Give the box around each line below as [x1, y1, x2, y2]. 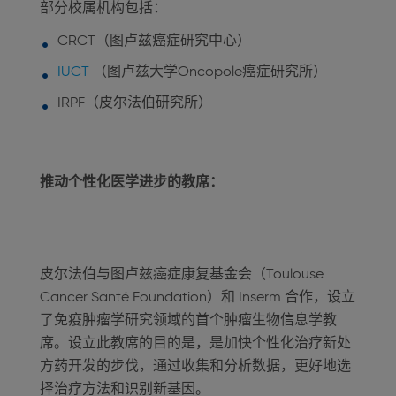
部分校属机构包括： [40, 2, 167, 16]
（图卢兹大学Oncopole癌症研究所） [93, 65, 327, 80]
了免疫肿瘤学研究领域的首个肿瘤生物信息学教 [40, 314, 337, 328]
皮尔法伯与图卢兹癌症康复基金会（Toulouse [40, 268, 324, 282]
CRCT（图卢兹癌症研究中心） [57, 34, 251, 49]
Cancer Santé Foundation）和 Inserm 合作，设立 [40, 291, 355, 305]
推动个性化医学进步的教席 [40, 176, 209, 190]
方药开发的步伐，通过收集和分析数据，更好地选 [40, 360, 351, 374]
